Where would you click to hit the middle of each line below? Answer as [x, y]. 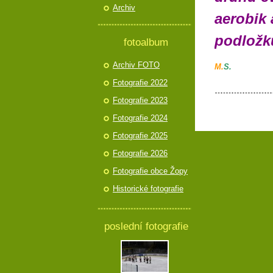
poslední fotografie [146, 226]
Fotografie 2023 [140, 100]
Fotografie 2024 [140, 118]
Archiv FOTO [136, 65]
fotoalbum [146, 42]
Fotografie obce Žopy [150, 171]
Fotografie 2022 [140, 83]
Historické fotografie [148, 189]
